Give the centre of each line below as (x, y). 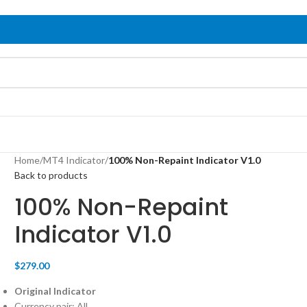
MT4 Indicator (74, 160)
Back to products (51, 175)
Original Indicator (56, 291)
